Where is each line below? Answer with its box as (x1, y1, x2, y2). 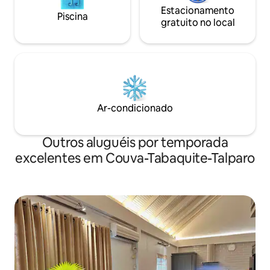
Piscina (57, 10, 88, 24)
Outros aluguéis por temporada (42, 134, 228, 152)
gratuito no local (160, 16, 235, 30)
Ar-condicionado (97, 102, 173, 115)
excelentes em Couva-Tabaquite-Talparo (15, 149, 255, 168)
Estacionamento (161, 4, 234, 17)
